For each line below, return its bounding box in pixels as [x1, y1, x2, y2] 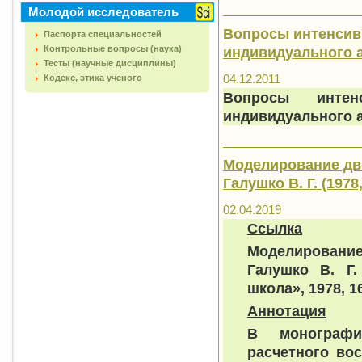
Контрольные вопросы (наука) [44, 44, 182, 53]
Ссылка [247, 220, 302, 238]
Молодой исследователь [28, 5, 179, 19]
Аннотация [247, 302, 326, 320]
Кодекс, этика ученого [44, 73, 142, 82]
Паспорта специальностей [44, 29, 162, 39]
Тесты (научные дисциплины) [44, 58, 176, 68]
